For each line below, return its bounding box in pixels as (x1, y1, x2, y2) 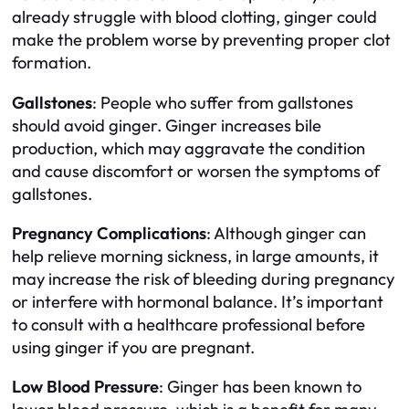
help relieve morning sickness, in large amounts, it (12, 246, 379, 267)
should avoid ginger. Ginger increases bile (12, 114, 321, 136)
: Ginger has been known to (159, 376, 362, 398)
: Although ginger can (206, 223, 366, 245)
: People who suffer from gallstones (92, 91, 353, 113)
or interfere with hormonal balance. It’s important (12, 291, 383, 313)
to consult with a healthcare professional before (12, 314, 365, 336)
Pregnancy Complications (12, 223, 206, 245)
